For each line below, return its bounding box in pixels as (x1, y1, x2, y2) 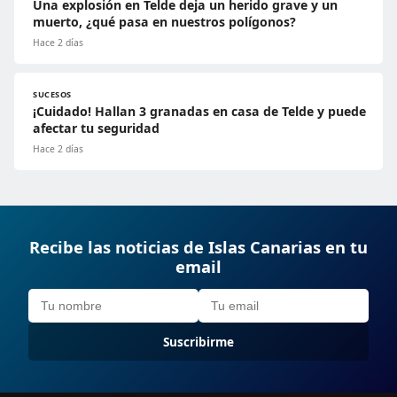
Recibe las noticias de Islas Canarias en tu (29, 235, 368, 258)
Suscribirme (163, 332, 234, 350)
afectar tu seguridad (33, 119, 160, 136)
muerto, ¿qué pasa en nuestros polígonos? (33, 12, 296, 30)
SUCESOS (33, 88, 72, 100)
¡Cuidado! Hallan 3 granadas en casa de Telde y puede (33, 102, 366, 120)
